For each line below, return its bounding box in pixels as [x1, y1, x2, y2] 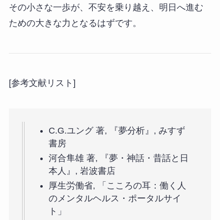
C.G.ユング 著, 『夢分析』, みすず [48, 125, 185, 136]
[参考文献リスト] [8, 78, 76, 88]
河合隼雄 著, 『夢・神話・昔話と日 [48, 153, 189, 163]
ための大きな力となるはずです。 [8, 18, 141, 28]
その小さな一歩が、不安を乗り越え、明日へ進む [8, 2, 203, 12]
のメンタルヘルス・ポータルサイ [48, 193, 181, 204]
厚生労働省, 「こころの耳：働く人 [48, 181, 186, 191]
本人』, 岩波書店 [48, 165, 115, 176]
